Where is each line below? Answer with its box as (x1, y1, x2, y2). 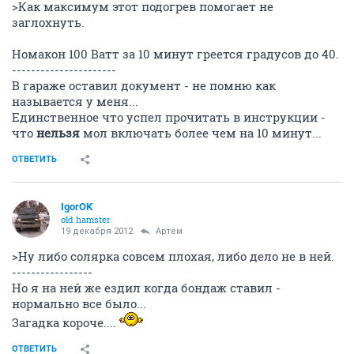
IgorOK (61, 201, 92, 213)
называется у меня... (12, 93, 138, 110)
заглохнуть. (12, 14, 85, 31)
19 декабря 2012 (61, 226, 133, 237)
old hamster (61, 213, 111, 226)
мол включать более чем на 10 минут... (83, 125, 322, 141)
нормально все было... (12, 296, 146, 312)
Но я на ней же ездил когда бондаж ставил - (12, 280, 281, 296)
